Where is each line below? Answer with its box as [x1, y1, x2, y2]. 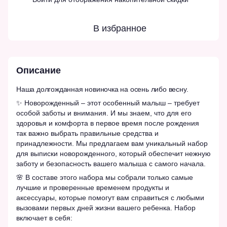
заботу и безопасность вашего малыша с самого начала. [16, 160, 206, 168]
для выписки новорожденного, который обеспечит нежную [16, 149, 211, 158]
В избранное [93, 23, 146, 34]
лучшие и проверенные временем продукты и [16, 183, 169, 192]
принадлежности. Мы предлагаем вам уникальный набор [16, 139, 208, 148]
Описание [16, 65, 61, 76]
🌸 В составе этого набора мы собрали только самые [16, 173, 193, 182]
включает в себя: [16, 214, 72, 222]
